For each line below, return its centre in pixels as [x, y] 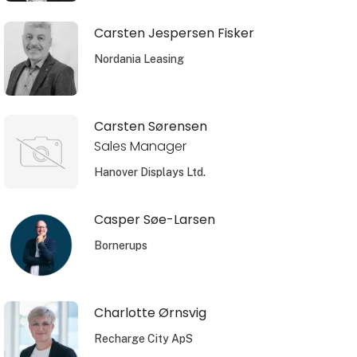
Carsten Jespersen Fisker [174, 33]
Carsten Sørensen [150, 126]
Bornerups [120, 245]
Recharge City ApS [143, 338]
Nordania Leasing [139, 59]
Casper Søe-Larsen [154, 219]
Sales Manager [140, 146]
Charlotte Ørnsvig [150, 312]
